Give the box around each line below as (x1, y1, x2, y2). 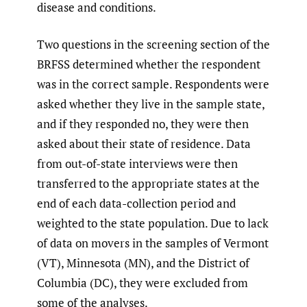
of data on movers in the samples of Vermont (37, 235, 269, 251)
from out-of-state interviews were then (37, 156, 238, 172)
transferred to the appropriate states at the (37, 175, 260, 192)
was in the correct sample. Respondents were (37, 76, 269, 93)
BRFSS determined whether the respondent (37, 56, 260, 73)
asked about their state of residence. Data (37, 136, 251, 152)
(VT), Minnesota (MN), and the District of (37, 255, 249, 271)
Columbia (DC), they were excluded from (37, 275, 248, 291)
